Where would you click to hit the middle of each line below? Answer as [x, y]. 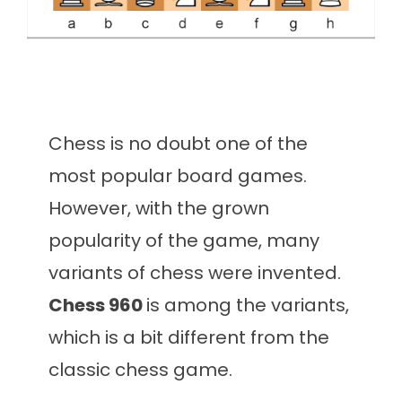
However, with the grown [159, 208]
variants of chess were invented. [195, 273]
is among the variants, [248, 305]
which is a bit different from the [189, 337]
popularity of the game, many [184, 240]
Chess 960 [97, 305]
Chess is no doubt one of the [178, 144]
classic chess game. [140, 370]
